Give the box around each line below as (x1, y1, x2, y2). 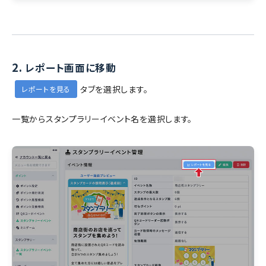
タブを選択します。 (80, 83, 148, 96)
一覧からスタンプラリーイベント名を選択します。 (12, 112, 193, 125)
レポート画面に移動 (25, 60, 116, 75)
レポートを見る (21, 83, 71, 94)
